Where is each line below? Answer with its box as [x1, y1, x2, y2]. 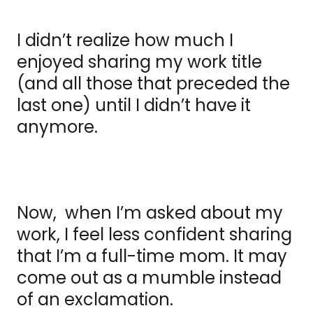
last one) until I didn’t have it [17, 94, 251, 117]
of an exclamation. [17, 288, 173, 312]
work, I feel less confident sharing [17, 223, 292, 247]
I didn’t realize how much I [17, 29, 233, 52]
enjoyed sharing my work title [17, 50, 262, 74]
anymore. [17, 115, 102, 139]
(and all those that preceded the [17, 72, 290, 96]
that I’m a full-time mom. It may [17, 245, 287, 268]
